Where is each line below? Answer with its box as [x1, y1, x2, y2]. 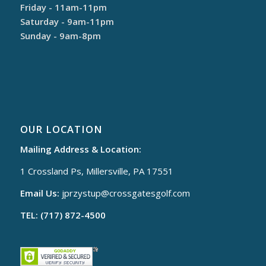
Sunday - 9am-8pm [20, 29, 101, 42]
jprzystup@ [61, 186, 109, 199]
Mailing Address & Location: [20, 143, 141, 156]
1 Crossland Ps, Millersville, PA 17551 [20, 165, 173, 178]
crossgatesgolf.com [109, 186, 190, 199]
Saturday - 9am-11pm [20, 15, 114, 27]
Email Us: [20, 186, 59, 199]
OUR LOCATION [20, 122, 103, 136]
